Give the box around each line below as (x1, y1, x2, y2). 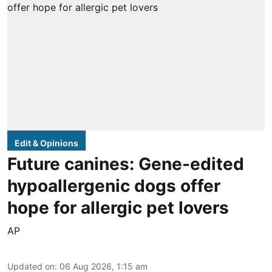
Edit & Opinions (15, 137, 78, 148)
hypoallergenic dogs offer (7, 175, 220, 196)
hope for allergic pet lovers (7, 197, 229, 218)
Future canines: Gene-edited (7, 153, 244, 174)
